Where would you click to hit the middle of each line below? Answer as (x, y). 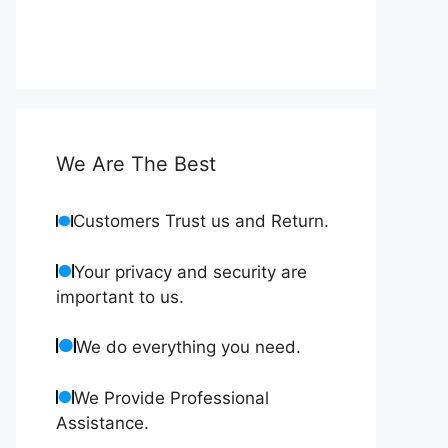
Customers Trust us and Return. (201, 221)
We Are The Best (136, 164)
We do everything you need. (188, 347)
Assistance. (102, 422)
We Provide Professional (171, 397)
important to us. (120, 296)
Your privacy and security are (190, 271)
